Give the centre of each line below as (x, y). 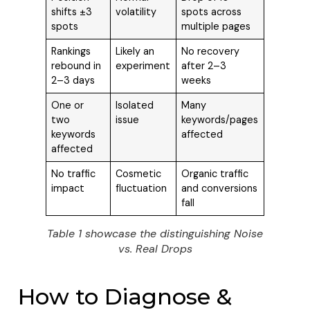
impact (68, 189)
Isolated (135, 106)
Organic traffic (215, 174)
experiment (143, 66)
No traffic (74, 174)
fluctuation (142, 189)
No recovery (211, 52)
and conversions (220, 189)
